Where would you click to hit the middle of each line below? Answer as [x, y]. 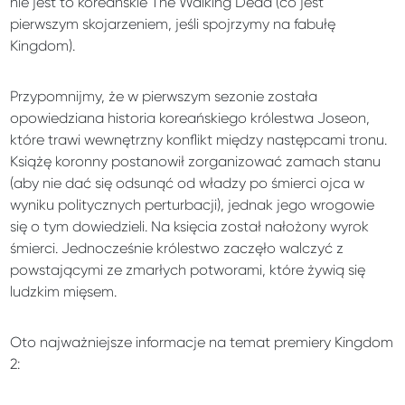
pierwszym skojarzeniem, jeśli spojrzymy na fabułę [173, 24]
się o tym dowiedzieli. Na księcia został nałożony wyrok [190, 226]
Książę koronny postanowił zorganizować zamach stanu [196, 161]
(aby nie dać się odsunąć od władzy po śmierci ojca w [188, 183]
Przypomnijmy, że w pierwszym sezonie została [164, 96]
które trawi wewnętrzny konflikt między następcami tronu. [199, 139]
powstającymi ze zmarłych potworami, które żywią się [188, 269]
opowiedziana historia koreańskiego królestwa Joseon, [190, 118]
